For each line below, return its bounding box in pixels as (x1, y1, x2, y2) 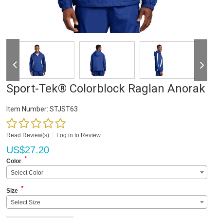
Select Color (11, 169, 44, 177)
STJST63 (48, 105, 78, 113)
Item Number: (6, 105, 49, 113)
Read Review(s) (6, 132, 50, 139)
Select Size (11, 199, 41, 206)
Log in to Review (56, 132, 101, 139)
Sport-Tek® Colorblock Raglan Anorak (6, 82, 206, 96)
